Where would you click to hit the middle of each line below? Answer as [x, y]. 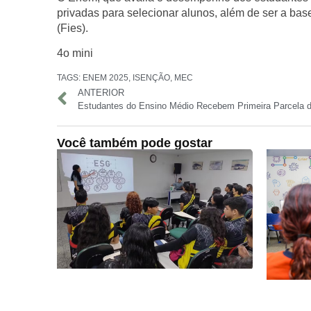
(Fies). [73, 28]
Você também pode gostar [135, 143]
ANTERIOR [101, 93]
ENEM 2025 [106, 77]
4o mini [75, 53]
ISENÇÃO [151, 77]
